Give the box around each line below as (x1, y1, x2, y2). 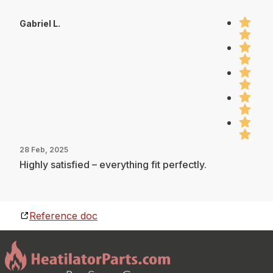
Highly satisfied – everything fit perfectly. (19, 158, 207, 171)
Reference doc (29, 209, 97, 222)
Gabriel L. (19, 18, 60, 29)
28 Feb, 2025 (19, 144, 68, 154)
